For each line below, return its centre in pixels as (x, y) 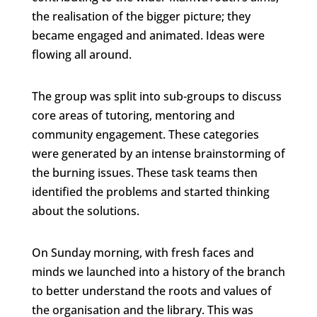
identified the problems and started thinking (150, 191)
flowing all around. (81, 54)
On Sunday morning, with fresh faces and (143, 252)
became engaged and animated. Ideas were (148, 35)
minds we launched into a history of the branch (158, 271)
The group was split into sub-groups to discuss (156, 96)
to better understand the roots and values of (151, 290)
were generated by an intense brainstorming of (158, 153)
